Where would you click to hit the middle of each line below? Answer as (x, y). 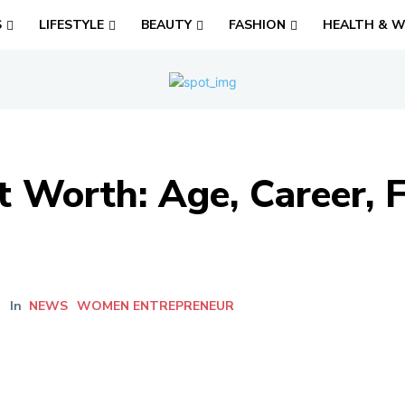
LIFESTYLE (72, 25)
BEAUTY (167, 25)
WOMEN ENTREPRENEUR (156, 306)
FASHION (258, 25)
